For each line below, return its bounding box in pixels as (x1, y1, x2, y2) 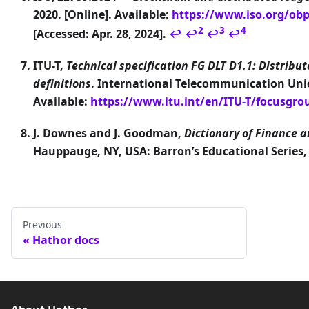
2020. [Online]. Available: (33, 6, 172, 22)
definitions (33, 76, 91, 92)
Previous (23, 218, 62, 232)
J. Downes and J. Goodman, (33, 126, 184, 141)
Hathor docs (32, 232, 99, 248)
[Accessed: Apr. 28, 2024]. (33, 26, 169, 42)
